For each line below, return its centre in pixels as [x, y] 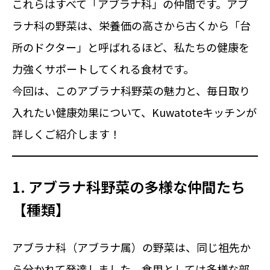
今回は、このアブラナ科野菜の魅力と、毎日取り [131, 90]
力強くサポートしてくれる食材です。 [103, 69]
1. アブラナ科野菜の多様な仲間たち [129, 187]
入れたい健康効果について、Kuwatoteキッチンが [134, 112]
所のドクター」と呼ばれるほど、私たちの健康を [131, 47]
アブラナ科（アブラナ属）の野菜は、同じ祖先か [131, 247]
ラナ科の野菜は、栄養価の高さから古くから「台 [131, 25]
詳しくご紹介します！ [66, 134]
